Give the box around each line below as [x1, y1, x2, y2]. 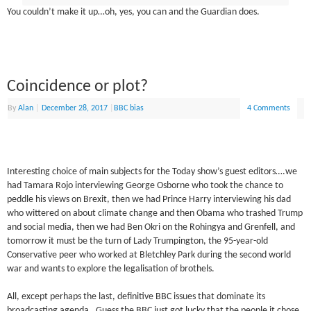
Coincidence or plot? [7, 78, 149, 95]
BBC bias [114, 103, 144, 112]
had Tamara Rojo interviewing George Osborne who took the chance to [7, 181, 284, 190]
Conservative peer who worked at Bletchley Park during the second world [7, 251, 292, 260]
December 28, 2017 [42, 103, 108, 112]
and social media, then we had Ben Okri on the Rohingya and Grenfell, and [7, 223, 296, 232]
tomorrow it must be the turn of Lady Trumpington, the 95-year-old [7, 237, 269, 246]
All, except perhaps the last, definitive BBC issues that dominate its [7, 292, 266, 302]
